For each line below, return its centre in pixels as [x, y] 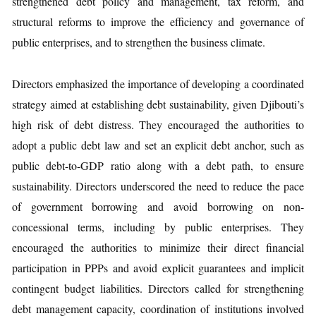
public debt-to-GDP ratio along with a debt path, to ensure [158, 165]
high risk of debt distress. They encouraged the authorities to [158, 124]
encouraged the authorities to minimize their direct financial [158, 247]
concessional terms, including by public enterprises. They [158, 227]
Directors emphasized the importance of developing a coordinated [158, 84]
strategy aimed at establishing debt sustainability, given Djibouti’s [158, 104]
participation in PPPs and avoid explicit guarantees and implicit [158, 268]
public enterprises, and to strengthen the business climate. [139, 42]
